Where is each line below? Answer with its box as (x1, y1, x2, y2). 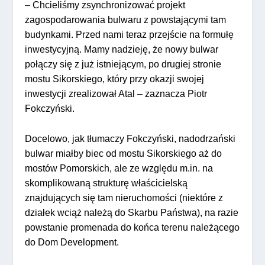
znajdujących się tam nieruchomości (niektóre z (25, 193, 224, 203)
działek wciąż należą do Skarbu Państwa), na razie (25, 208, 239, 218)
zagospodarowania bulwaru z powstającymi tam (25, 15, 227, 25)
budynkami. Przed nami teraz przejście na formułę (25, 30, 234, 40)
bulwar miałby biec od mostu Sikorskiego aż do (25, 148, 222, 159)
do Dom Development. (25, 237, 119, 248)
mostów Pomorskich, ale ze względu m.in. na (25, 163, 214, 174)
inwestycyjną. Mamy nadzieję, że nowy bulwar (25, 44, 219, 55)
